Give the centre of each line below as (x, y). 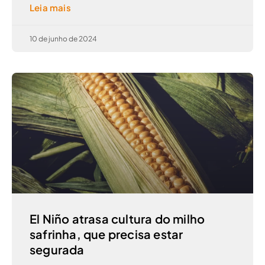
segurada (57, 250)
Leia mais (50, 8)
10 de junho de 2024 (63, 39)
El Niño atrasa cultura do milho (117, 219)
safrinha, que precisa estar (106, 234)
